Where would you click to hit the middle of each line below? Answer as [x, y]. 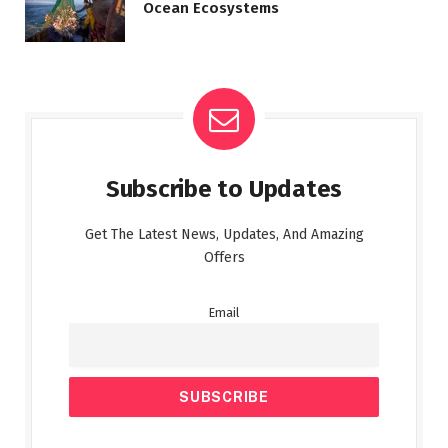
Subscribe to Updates [224, 189]
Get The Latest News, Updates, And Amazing [224, 235]
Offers [224, 258]
